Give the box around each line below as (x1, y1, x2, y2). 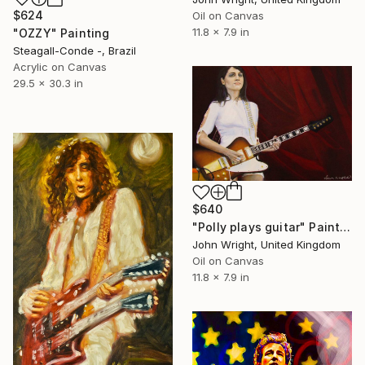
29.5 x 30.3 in (13, 77, 83, 90)
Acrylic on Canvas (13, 60, 107, 74)
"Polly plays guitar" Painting (340, 220, 351, 235)
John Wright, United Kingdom (192, 238, 341, 252)
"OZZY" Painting (13, 26, 110, 41)
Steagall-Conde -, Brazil (13, 44, 136, 58)
